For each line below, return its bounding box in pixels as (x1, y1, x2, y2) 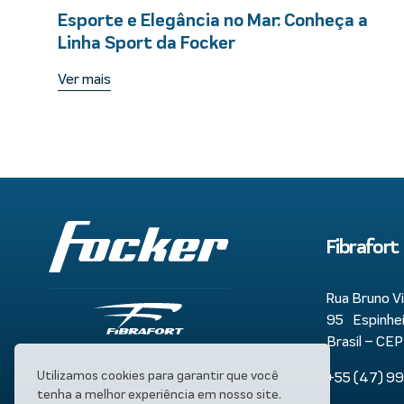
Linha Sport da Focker (58, 32, 235, 54)
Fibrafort (326, 234, 399, 259)
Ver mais (58, 70, 111, 87)
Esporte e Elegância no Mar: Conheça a (58, 9, 368, 32)
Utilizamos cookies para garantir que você (37, 368, 279, 383)
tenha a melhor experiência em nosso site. (37, 387, 281, 402)
